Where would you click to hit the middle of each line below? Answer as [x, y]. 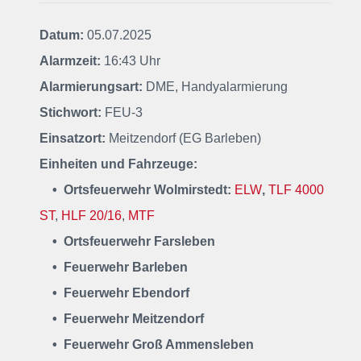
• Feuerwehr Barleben [114, 267]
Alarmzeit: [70, 61]
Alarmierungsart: [91, 87]
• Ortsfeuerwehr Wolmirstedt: [143, 190]
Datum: [62, 35]
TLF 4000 [296, 190]
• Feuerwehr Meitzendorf [122, 319]
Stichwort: [71, 112]
